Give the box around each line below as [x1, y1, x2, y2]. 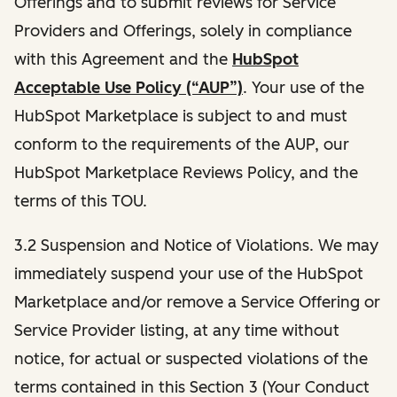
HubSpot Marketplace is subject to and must [14, 105, 347, 126]
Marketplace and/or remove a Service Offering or [14, 292, 380, 312]
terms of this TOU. [14, 191, 147, 211]
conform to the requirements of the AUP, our [14, 134, 349, 154]
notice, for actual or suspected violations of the [14, 348, 368, 369]
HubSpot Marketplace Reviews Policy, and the [14, 162, 358, 183]
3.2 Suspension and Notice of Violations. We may [14, 235, 378, 255]
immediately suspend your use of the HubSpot [14, 263, 363, 284]
